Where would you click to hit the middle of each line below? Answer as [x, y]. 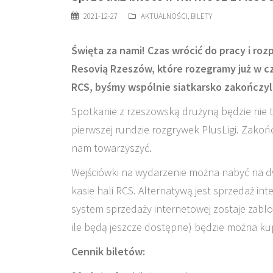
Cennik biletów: [108, 251]
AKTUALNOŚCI [164, 16]
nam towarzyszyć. [112, 147]
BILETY [201, 16]
